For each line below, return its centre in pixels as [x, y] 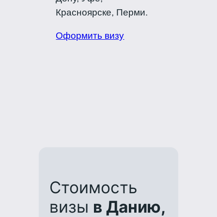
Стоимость [93, 188]
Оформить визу [90, 36]
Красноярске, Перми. [102, 12]
